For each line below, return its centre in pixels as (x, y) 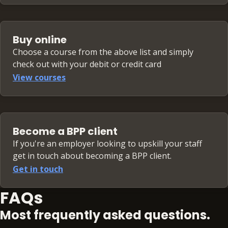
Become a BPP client (65, 132)
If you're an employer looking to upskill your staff (107, 144)
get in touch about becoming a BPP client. (92, 156)
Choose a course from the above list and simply (103, 52)
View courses (39, 78)
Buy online (40, 40)
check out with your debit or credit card (87, 64)
